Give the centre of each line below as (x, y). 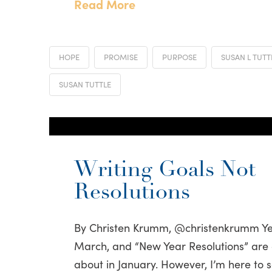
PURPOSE (179, 56)
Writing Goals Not (165, 171)
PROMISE (121, 56)
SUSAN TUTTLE (85, 84)
